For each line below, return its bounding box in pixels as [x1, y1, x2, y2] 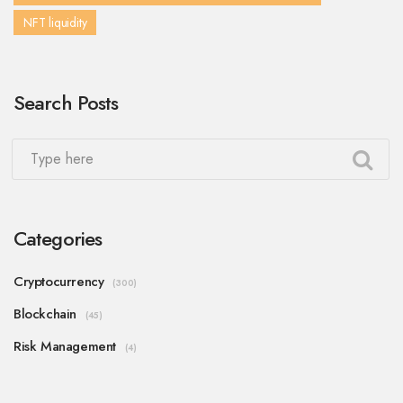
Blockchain [13, 304, 76, 325]
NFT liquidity [23, 13, 87, 32]
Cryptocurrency [13, 272, 104, 292]
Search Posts [13, 88, 119, 118]
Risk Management [13, 336, 116, 357]
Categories [13, 224, 103, 254]
